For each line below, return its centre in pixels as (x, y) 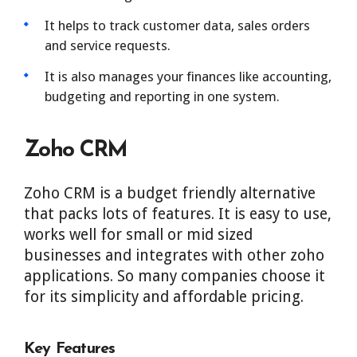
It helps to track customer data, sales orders (177, 25)
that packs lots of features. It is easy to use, (178, 214)
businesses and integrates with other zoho (174, 255)
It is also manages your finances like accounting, (188, 76)
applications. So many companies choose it (175, 276)
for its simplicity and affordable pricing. (164, 297)
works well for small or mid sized (138, 235)
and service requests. (108, 45)
